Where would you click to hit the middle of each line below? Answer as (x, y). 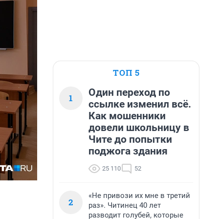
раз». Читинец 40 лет (125, 205)
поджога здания (128, 151)
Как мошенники (127, 116)
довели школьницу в (139, 128)
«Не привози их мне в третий (139, 196)
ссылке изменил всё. (140, 104)
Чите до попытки (130, 139)
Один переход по (129, 92)
